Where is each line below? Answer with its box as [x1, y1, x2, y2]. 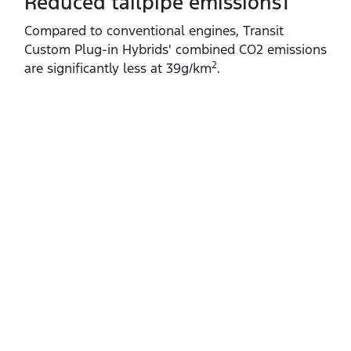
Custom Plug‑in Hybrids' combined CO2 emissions [24, 41, 327, 59]
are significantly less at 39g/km [24, 60, 212, 78]
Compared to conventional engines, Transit [24, 22, 284, 40]
